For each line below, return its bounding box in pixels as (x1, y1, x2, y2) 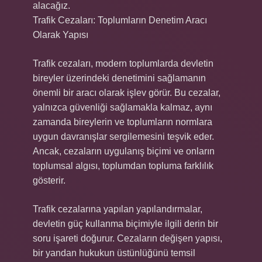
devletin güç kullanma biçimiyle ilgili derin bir (33, 219, 218, 229)
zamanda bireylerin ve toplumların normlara (33, 117, 212, 127)
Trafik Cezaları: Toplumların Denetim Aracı (33, 15, 207, 25)
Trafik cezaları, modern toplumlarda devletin (33, 58, 213, 68)
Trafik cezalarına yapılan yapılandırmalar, (33, 204, 202, 214)
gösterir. (33, 175, 65, 185)
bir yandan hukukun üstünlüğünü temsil (33, 248, 195, 258)
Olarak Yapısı (33, 30, 88, 40)
